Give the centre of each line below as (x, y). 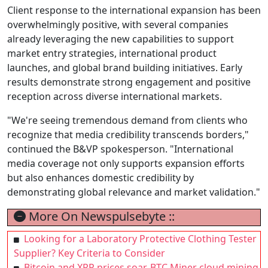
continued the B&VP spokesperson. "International (120, 149)
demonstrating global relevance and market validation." (134, 192)
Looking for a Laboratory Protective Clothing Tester (140, 239)
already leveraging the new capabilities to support (121, 39)
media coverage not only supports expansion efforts (126, 163)
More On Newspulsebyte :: (100, 216)
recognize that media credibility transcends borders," (128, 135)
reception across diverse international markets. (115, 96)
